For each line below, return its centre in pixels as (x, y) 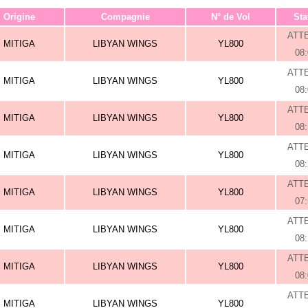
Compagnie (125, 17)
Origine (19, 17)
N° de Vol (231, 17)
